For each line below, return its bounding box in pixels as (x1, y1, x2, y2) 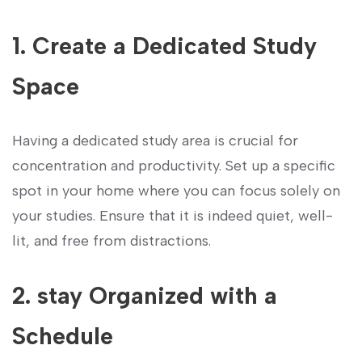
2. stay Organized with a (12, 281, 277, 310)
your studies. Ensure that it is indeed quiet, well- (12, 207, 333, 225)
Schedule (12, 322, 113, 351)
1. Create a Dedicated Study (12, 32, 317, 61)
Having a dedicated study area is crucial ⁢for (12, 132, 298, 150)
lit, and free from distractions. (12, 232, 211, 250)
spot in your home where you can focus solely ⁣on (12, 182, 340, 200)
